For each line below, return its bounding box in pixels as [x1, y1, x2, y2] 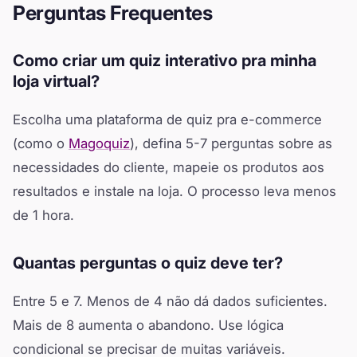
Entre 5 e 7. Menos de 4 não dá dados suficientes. [13, 292, 328, 309]
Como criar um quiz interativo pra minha [13, 50, 316, 70]
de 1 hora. [13, 206, 74, 223]
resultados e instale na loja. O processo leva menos [13, 182, 336, 199]
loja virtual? [13, 71, 100, 91]
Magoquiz [69, 135, 130, 151]
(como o [13, 135, 69, 151]
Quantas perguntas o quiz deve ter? [13, 253, 283, 273]
